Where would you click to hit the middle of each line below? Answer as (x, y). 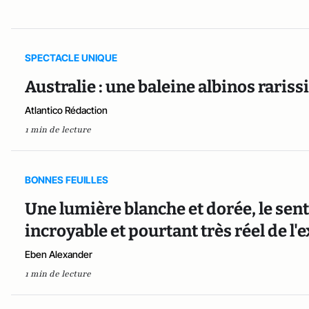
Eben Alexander (59, 254)
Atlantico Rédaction (66, 110)
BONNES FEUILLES (67, 179)
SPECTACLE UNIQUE (71, 57)
